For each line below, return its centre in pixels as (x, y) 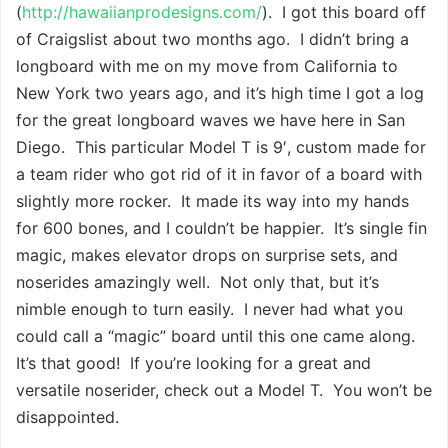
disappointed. (67, 417)
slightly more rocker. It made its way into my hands (212, 201)
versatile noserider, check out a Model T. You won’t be (224, 390)
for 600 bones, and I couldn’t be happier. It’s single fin (221, 228)
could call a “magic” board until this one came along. (218, 336)
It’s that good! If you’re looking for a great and (193, 363)
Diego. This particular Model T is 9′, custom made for (221, 147)
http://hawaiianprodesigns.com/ (142, 12)
